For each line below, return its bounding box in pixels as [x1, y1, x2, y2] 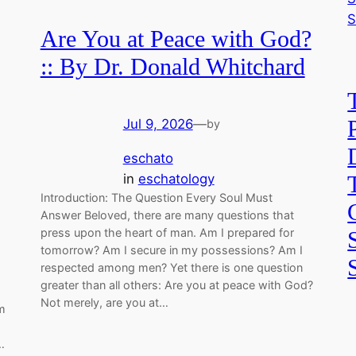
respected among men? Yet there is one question [40, 261, 303, 275]
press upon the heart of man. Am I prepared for [40, 226, 294, 240]
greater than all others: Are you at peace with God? [40, 278, 313, 292]
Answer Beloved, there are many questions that [40, 208, 294, 222]
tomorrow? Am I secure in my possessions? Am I [40, 243, 303, 257]
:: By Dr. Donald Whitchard [40, 53, 305, 79]
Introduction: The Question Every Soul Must [40, 191, 273, 205]
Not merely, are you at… [40, 296, 168, 310]
